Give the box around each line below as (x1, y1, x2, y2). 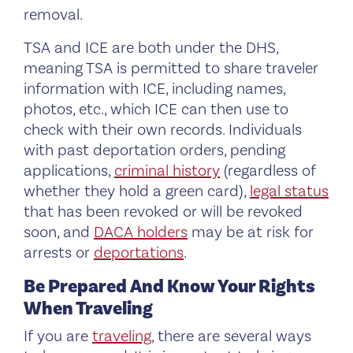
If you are (24, 325, 92, 347)
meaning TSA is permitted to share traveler (24, 58, 318, 79)
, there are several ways (151, 325, 311, 347)
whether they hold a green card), (24, 180, 250, 202)
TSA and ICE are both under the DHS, (24, 37, 278, 58)
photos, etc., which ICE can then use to (24, 98, 288, 120)
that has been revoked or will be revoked (24, 201, 303, 222)
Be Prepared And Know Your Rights (24, 273, 315, 299)
